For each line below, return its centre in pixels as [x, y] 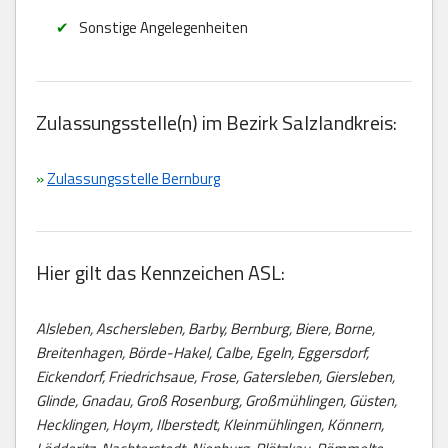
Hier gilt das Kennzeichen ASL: [160, 272]
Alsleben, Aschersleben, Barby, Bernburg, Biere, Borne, [205, 328]
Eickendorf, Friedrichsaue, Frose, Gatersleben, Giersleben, [215, 376]
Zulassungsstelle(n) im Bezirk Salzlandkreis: [216, 122]
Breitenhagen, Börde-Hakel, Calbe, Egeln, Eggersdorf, [202, 352]
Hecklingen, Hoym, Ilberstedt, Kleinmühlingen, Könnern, [210, 424]
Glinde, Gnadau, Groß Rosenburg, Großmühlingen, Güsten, [216, 400]
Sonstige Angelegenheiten [163, 27]
